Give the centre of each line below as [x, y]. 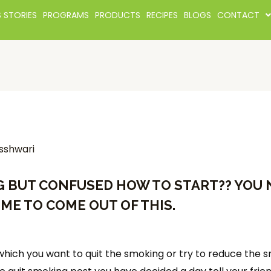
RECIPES [162, 15]
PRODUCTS [118, 15]
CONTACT [239, 15]
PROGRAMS [66, 15]
